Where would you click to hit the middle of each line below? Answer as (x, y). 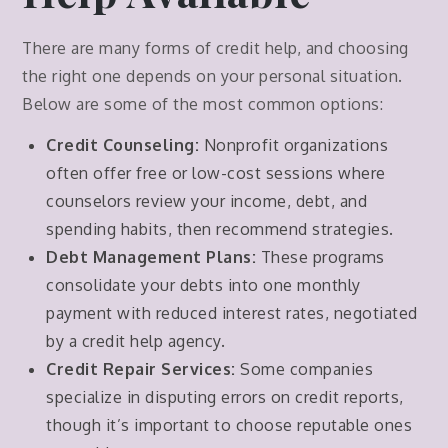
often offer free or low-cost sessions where (216, 173)
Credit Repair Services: (141, 369)
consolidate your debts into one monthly (203, 285)
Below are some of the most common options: (203, 104)
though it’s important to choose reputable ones (229, 425)
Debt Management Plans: (151, 257)
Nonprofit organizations (294, 145)
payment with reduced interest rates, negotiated (232, 313)
